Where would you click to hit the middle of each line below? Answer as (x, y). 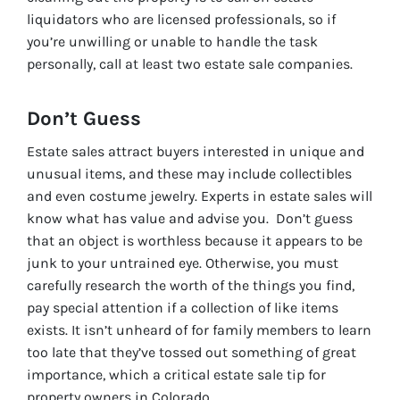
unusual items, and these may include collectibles (189, 173)
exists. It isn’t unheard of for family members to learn (199, 329)
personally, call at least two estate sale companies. (190, 63)
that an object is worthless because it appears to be (195, 240)
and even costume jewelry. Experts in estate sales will (200, 196)
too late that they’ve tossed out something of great (192, 352)
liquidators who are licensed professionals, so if (181, 19)
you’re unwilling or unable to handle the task (172, 41)
